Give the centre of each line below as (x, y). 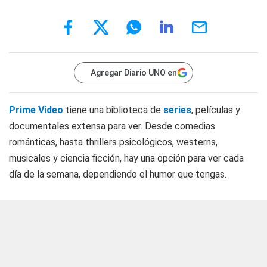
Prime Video (36, 110)
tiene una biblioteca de (112, 110)
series (177, 110)
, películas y (216, 110)
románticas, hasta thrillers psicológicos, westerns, (113, 142)
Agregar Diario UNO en (134, 73)
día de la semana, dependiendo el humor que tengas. (118, 174)
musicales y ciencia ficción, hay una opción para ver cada (126, 158)
